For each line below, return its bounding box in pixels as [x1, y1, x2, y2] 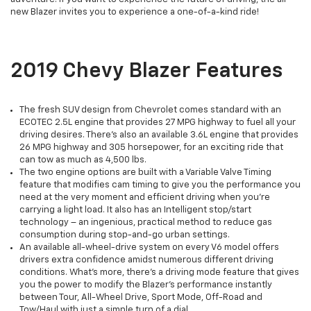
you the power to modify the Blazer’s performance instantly [19, 280, 272, 290]
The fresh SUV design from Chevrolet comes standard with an [19, 106, 281, 115]
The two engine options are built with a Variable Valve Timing [19, 168, 271, 178]
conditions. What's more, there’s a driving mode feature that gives [19, 268, 299, 278]
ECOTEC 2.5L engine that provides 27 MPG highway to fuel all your [19, 118, 296, 128]
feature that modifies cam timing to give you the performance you [19, 180, 301, 190]
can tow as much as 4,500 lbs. [19, 155, 146, 165]
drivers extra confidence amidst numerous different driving [19, 255, 274, 265]
